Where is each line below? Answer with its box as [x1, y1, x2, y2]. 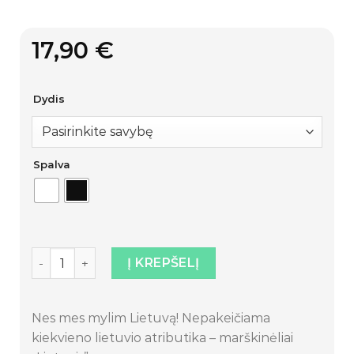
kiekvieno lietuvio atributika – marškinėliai [32, 330, 293, 345]
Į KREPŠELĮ [127, 254, 200, 270]
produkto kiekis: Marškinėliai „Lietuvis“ [31, 247, 262, 262]
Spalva [33, 157, 70, 171]
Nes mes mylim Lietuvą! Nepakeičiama [32, 310, 270, 326]
